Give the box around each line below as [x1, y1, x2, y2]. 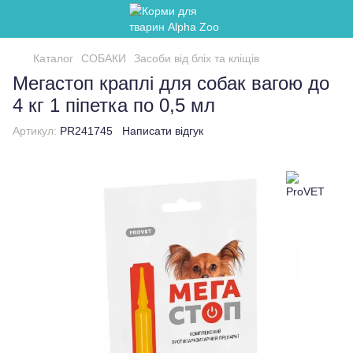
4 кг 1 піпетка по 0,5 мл [13, 95, 215, 116]
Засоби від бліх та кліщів [134, 52, 259, 65]
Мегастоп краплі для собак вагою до [13, 72, 329, 94]
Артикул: [13, 124, 57, 137]
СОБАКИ [81, 52, 126, 65]
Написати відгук [122, 124, 203, 137]
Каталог [33, 52, 73, 65]
